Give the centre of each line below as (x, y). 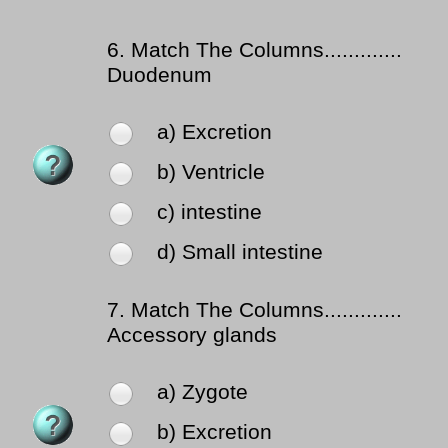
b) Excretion (214, 432)
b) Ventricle (211, 172)
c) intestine (209, 212)
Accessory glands (192, 335)
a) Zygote (202, 392)
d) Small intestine (240, 252)
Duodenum (159, 75)
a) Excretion (214, 132)
